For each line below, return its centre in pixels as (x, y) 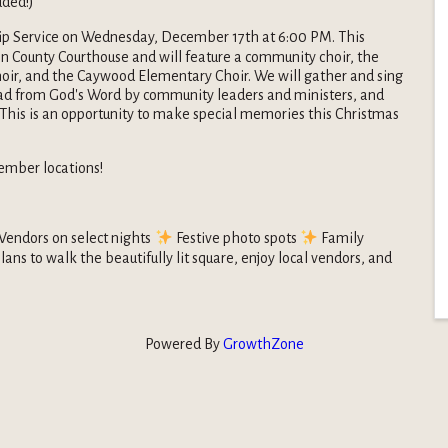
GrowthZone (263, 343)
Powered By (183, 343)
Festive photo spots (236, 238)
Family (340, 238)
